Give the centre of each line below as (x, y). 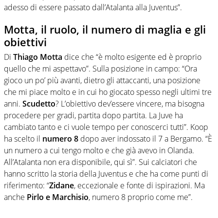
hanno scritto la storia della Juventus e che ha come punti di (106, 173)
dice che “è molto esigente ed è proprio (132, 57)
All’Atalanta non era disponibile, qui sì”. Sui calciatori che (100, 162)
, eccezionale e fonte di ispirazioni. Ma (139, 185)
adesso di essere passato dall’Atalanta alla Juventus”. (93, 8)
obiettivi (25, 42)
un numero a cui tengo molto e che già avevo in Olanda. (99, 150)
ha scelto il (23, 138)
